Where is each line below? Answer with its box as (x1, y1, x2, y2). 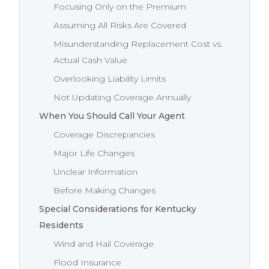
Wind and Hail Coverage (53, 238, 154, 250)
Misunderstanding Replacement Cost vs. (53, 38, 223, 50)
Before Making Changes (53, 185, 156, 196)
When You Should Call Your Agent (39, 110, 185, 122)
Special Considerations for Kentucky (39, 204, 196, 215)
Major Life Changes (53, 148, 134, 159)
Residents (39, 220, 83, 231)
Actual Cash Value (53, 55, 127, 66)
